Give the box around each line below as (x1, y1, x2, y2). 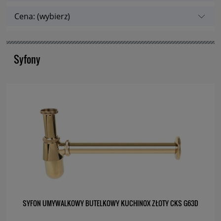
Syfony (13, 52, 40, 67)
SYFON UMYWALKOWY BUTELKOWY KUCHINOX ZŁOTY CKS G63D (23, 198, 198, 209)
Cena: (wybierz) (14, 10, 70, 22)
